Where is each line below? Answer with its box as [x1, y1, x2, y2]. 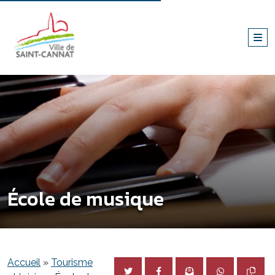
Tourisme [51, 257, 93, 268]
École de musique [7, 184, 164, 214]
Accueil [7, 257, 41, 268]
